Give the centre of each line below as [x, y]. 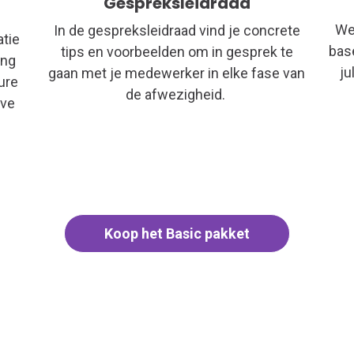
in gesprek [244, 51]
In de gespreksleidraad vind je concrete [177, 30]
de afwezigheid [173, 94]
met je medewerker [142, 73]
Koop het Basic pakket [177, 233]
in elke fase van [255, 73]
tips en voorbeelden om [136, 51]
